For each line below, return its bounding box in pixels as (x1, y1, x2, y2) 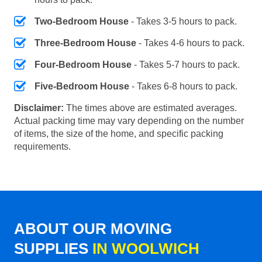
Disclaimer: (14, 102, 64, 113)
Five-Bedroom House (35, 81, 129, 91)
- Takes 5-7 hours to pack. (132, 59, 240, 70)
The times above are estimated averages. (64, 102, 237, 113)
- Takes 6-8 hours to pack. (129, 81, 237, 91)
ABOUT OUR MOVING (14, 219, 172, 237)
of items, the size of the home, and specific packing (14, 128, 223, 139)
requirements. (14, 141, 71, 151)
